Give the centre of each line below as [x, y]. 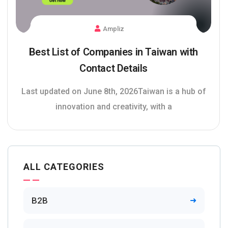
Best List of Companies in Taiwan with [113, 52]
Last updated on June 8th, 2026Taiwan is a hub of [113, 92]
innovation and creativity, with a [113, 107]
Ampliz [114, 29]
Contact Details [113, 68]
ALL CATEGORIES [64, 167]
